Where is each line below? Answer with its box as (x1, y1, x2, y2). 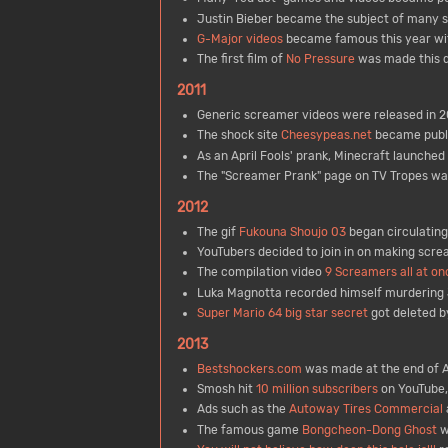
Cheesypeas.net (280, 128, 372, 143)
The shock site (196, 128, 281, 143)
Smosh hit (196, 382, 256, 397)
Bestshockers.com (196, 361, 302, 376)
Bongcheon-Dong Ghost (301, 422, 437, 437)
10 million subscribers (255, 382, 378, 397)
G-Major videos (196, 31, 283, 46)
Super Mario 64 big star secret (196, 305, 368, 320)
